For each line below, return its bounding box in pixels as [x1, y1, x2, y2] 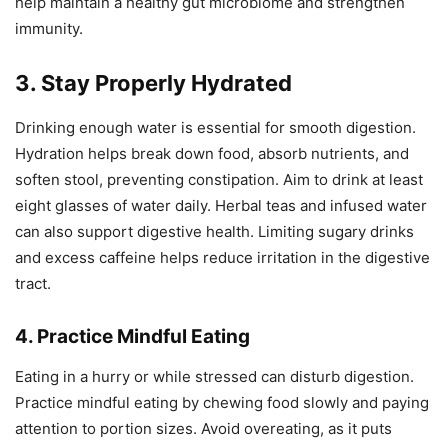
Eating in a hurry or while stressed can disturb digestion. [15, 366, 414, 386]
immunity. [15, 18, 83, 38]
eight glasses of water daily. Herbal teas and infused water [15, 195, 427, 215]
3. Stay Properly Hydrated [15, 69, 292, 96]
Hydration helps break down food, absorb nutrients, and [15, 143, 409, 163]
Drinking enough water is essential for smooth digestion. [15, 117, 416, 137]
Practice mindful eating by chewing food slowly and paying [15, 392, 429, 412]
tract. [15, 273, 51, 293]
